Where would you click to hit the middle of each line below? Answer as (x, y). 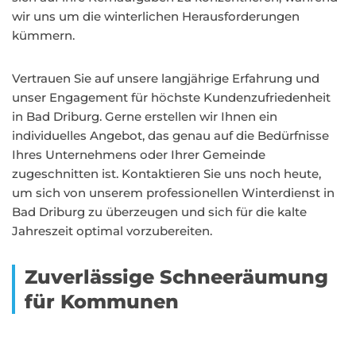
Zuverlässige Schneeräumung (176, 277)
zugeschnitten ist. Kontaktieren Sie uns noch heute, (166, 174)
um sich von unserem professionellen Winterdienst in (173, 193)
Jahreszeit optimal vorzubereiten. (112, 231)
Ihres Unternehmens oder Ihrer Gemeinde (139, 155)
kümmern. (43, 35)
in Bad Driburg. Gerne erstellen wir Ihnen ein (145, 116)
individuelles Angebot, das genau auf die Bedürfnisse (170, 135)
